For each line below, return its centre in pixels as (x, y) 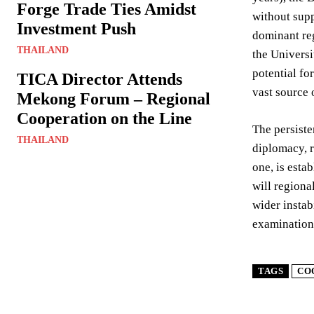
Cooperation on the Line (104, 118)
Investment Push (76, 29)
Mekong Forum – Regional (114, 99)
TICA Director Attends (100, 79)
